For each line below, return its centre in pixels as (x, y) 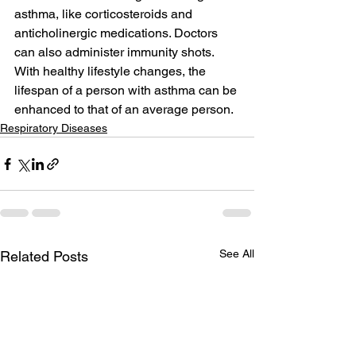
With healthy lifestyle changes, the (112, 72)
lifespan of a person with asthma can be (127, 91)
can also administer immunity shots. (116, 52)
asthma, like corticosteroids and (105, 14)
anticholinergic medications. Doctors (118, 33)
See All (237, 254)
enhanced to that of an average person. (124, 110)
